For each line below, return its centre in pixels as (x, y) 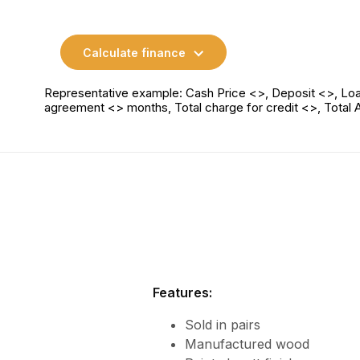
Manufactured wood (247, 344)
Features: (182, 292)
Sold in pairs (222, 324)
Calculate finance (134, 52)
